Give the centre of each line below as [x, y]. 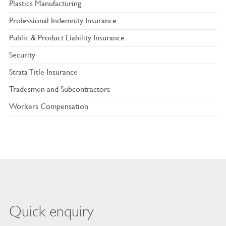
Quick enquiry [51, 212]
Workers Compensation [48, 106]
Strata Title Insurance [43, 72]
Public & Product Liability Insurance [67, 37]
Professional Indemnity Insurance [63, 20]
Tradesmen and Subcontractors [59, 89]
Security [22, 54]
